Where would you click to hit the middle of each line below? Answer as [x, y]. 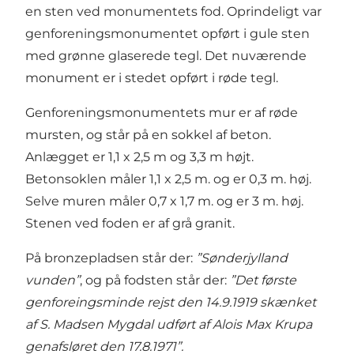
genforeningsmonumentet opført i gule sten [168, 34]
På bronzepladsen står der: [111, 258]
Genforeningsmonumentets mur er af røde [162, 113]
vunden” [53, 281]
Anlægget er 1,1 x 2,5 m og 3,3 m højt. [139, 157]
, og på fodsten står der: [155, 281]
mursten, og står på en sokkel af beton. [148, 135]
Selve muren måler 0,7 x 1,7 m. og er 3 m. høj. [164, 201]
